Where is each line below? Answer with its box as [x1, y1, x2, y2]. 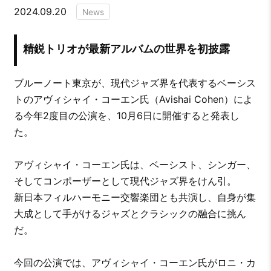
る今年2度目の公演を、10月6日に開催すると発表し [13, 109, 240, 122]
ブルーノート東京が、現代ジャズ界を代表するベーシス [13, 76, 256, 89]
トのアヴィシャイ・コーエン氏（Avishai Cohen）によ [13, 93, 253, 105]
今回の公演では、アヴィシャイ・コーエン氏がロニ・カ [13, 256, 256, 269]
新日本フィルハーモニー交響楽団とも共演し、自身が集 [13, 191, 256, 203]
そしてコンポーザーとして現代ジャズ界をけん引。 [13, 174, 237, 187]
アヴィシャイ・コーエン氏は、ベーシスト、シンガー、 [13, 158, 256, 171]
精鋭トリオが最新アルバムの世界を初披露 [22, 41, 230, 55]
